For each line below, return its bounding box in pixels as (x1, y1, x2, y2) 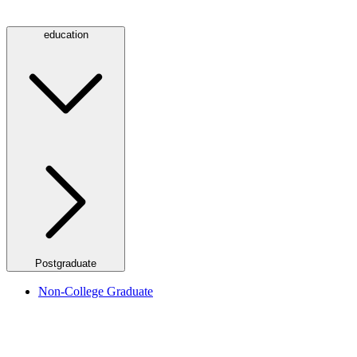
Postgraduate (35, 257, 96, 269)
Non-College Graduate (38, 284, 153, 298)
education (43, 28, 88, 41)
